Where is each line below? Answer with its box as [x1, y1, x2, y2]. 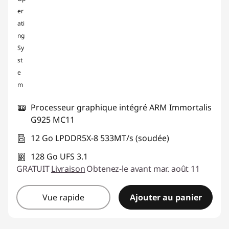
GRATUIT [16, 163, 50, 174]
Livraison [51, 163, 85, 174]
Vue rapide [42, 192, 84, 203]
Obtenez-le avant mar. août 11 [86, 163, 200, 174]
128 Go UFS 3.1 [31, 151, 88, 162]
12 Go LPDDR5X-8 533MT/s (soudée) [31, 132, 169, 144]
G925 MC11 [31, 114, 75, 125]
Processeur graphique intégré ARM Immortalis [31, 102, 212, 113]
